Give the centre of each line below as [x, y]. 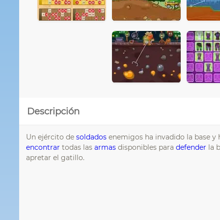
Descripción [53, 111]
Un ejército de [51, 137]
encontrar [43, 147]
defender [191, 147]
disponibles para [146, 147]
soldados [91, 137]
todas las [77, 147]
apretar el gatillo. [55, 157]
